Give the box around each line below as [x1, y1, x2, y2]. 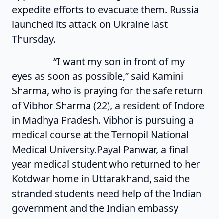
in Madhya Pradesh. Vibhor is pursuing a [12, 113, 194, 127]
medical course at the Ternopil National [12, 128, 189, 141]
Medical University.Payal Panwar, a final [12, 143, 188, 156]
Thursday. [12, 32, 56, 45]
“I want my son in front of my [12, 55, 185, 68]
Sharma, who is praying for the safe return [12, 84, 203, 97]
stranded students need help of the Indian [12, 187, 201, 200]
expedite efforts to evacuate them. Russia [12, 3, 199, 16]
